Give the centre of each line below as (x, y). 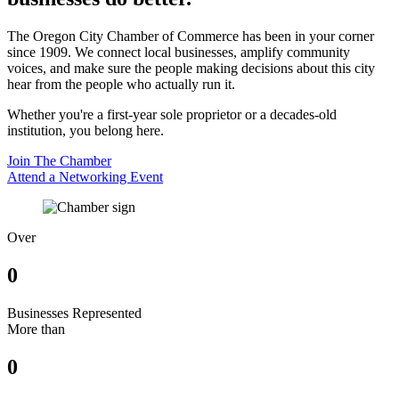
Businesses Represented (74, 313)
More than (36, 329)
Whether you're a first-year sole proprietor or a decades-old (172, 115)
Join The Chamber (59, 161)
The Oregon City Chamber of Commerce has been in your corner (191, 37)
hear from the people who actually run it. (121, 85)
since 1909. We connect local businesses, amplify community (179, 53)
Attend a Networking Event (85, 177)
